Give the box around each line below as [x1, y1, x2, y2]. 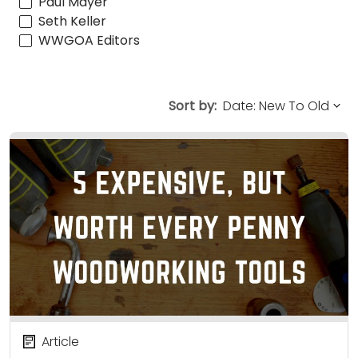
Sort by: [169, 96, 217, 115]
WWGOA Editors [38, 30, 140, 50]
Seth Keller [38, 11, 106, 30]
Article [41, 332, 79, 351]
